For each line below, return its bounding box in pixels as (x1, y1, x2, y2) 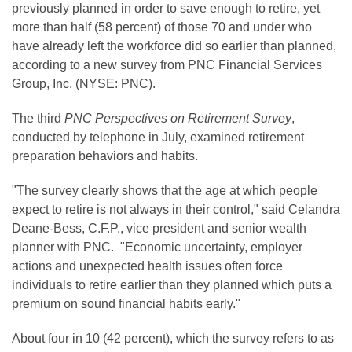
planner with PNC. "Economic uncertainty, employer (12, 240, 302, 255)
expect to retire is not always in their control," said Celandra (12, 203, 340, 217)
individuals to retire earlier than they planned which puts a (12, 278, 332, 292)
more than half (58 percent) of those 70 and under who (12, 20, 312, 35)
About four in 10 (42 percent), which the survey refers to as (12, 332, 334, 346)
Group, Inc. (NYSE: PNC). (12, 77, 156, 91)
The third (12, 112, 64, 126)
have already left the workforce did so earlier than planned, (12, 39, 336, 53)
